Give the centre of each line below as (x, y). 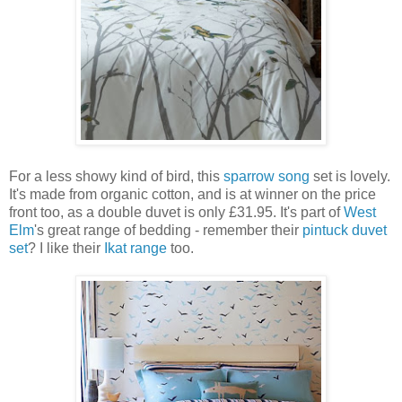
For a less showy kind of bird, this (116, 176)
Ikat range (135, 248)
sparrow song (267, 176)
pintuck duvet (345, 230)
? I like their (66, 248)
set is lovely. (350, 176)
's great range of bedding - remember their (168, 230)
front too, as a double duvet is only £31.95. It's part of (176, 212)
